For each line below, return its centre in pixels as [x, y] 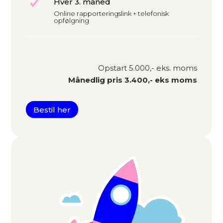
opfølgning [71, 21]
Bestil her [52, 110]
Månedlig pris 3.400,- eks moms [132, 80]
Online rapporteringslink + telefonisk [111, 14]
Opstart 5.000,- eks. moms [147, 68]
